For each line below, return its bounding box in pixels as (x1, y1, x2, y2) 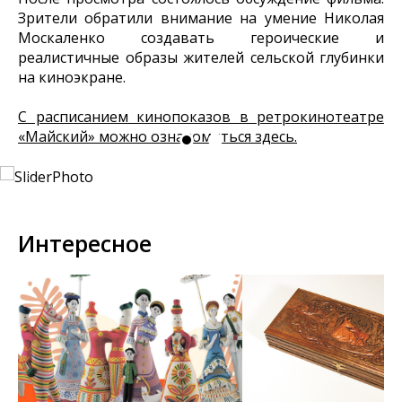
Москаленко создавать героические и (18, 28, 384, 48)
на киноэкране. (18, 67, 126, 87)
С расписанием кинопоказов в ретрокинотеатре (18, 107, 384, 127)
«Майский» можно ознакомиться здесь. (18, 127, 297, 146)
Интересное (18, 228, 152, 258)
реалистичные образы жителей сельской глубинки (18, 48, 384, 67)
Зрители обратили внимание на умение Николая (18, 8, 384, 28)
